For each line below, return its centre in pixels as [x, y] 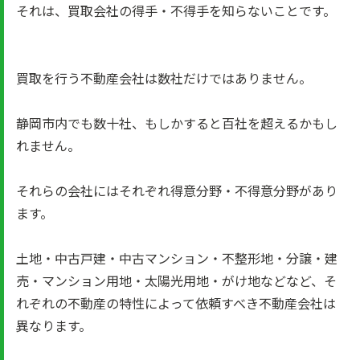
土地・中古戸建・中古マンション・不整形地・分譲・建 [177, 258]
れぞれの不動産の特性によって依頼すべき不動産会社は [176, 303]
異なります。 [54, 325]
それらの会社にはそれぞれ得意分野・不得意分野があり [177, 190]
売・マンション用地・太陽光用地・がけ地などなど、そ [176, 280]
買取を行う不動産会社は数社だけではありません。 [164, 78]
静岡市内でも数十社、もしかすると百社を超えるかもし [177, 123]
